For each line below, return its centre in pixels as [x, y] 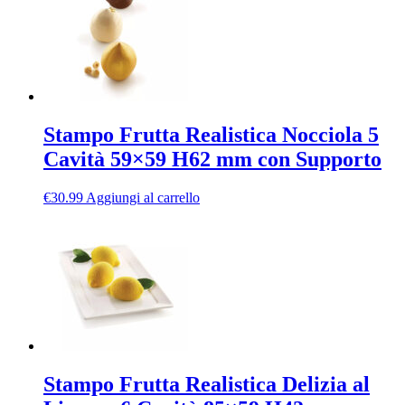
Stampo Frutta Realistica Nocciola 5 [211, 135]
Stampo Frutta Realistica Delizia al [207, 385]
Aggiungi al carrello [143, 198]
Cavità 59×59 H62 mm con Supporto [212, 160]
